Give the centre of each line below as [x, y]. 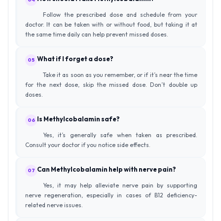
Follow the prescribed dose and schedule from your [120, 14]
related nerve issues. [54, 205]
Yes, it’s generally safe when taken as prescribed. [120, 135]
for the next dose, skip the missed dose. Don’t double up [111, 84]
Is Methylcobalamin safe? [78, 119]
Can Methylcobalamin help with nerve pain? [107, 169]
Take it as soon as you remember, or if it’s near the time [120, 74]
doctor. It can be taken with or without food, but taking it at [111, 24]
